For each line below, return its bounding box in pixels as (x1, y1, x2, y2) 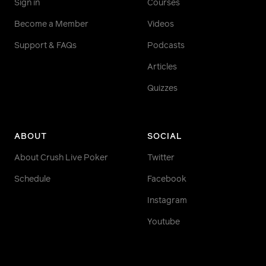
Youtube (147, 217, 180, 226)
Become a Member (14, 20, 88, 28)
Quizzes (147, 84, 178, 93)
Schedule (14, 175, 50, 183)
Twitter (147, 153, 175, 162)
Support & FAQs (14, 41, 77, 50)
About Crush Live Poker (14, 153, 108, 162)
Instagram (147, 196, 187, 205)
